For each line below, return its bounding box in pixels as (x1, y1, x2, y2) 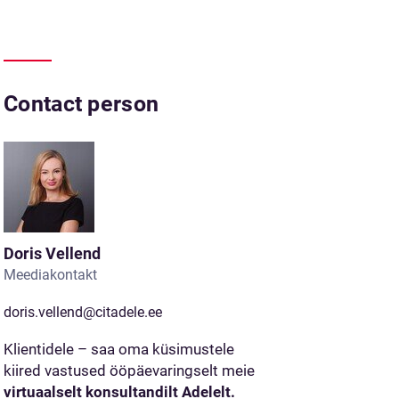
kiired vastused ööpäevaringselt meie (4, 362, 255, 379)
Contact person (4, 91, 159, 117)
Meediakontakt (4, 266, 97, 283)
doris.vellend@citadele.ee (4, 304, 162, 321)
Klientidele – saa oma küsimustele (4, 340, 234, 358)
